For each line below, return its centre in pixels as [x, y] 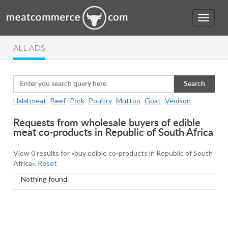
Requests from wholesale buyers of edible [107, 123]
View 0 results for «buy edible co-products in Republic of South [113, 153]
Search [194, 84]
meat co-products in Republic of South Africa [113, 133]
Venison [178, 101]
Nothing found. [45, 179]
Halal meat [30, 101]
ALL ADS [30, 48]
